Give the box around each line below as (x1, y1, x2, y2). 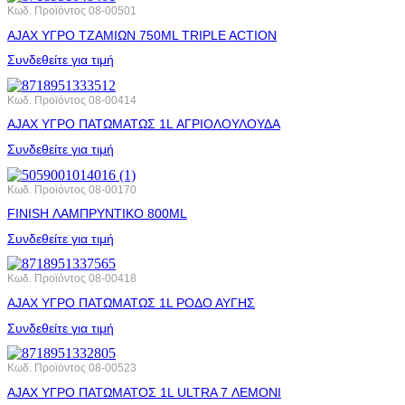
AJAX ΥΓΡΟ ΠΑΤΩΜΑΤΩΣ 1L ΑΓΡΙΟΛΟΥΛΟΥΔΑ (7, 117, 280, 132)
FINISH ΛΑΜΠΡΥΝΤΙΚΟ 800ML (7, 206, 187, 221)
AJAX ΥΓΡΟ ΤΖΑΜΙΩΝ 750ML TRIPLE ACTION (7, 27, 277, 42)
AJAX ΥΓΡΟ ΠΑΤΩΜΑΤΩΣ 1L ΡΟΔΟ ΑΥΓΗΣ (7, 296, 255, 311)
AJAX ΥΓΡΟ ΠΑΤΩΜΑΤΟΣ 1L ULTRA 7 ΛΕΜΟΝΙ (7, 384, 281, 400)
